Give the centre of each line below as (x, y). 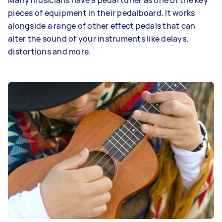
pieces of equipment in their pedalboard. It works (102, 13)
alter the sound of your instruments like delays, (98, 39)
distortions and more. (50, 52)
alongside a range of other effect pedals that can (102, 26)
